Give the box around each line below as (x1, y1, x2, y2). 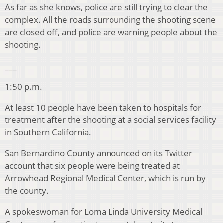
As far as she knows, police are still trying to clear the (5, 1, 208, 13)
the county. (5, 185, 49, 197)
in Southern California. (5, 126, 91, 138)
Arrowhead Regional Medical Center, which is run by (5, 172, 206, 184)
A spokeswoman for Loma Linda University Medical (5, 206, 202, 218)
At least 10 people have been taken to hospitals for (5, 102, 201, 113)
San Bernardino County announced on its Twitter (5, 147, 192, 159)
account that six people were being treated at (5, 160, 180, 172)
